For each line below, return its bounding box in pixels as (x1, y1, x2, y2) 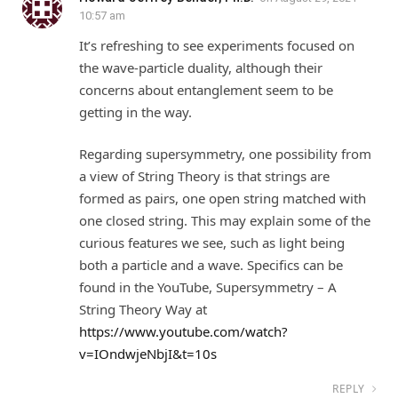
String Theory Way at (79, 300, 207, 319)
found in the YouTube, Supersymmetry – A (79, 278, 337, 297)
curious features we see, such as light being (79, 234, 345, 252)
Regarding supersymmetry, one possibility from (79, 145, 371, 163)
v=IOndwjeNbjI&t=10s (79, 345, 217, 363)
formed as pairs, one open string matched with (79, 189, 366, 208)
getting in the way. (79, 102, 192, 121)
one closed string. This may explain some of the (79, 211, 370, 230)
